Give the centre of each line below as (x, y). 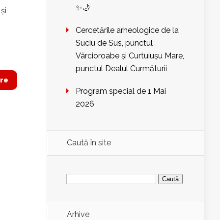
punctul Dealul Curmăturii (121, 69)
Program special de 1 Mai (121, 91)
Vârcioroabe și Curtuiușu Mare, (130, 56)
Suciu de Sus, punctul (114, 43)
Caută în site (89, 143)
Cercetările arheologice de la (127, 30)
